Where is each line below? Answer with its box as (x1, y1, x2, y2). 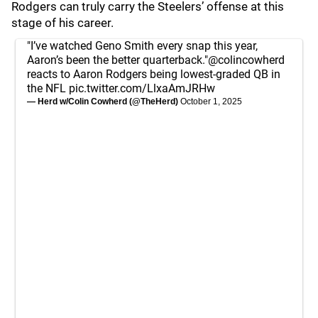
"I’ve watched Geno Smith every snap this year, (27, 39, 258, 53)
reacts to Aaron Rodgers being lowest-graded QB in (27, 67, 280, 81)
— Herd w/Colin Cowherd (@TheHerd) (27, 97, 180, 106)
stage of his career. (11, 16, 114, 30)
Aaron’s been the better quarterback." (27, 53, 208, 67)
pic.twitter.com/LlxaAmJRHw (69, 82, 215, 95)
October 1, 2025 (180, 97, 242, 106)
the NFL (27, 82, 69, 95)
